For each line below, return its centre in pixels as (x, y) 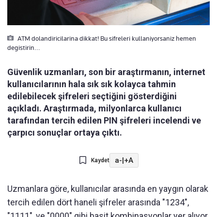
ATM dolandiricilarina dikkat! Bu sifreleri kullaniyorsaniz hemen (106, 39)
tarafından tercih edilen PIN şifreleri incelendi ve (104, 121)
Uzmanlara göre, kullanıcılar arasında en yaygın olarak (108, 189)
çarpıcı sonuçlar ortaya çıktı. (65, 133)
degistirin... (24, 48)
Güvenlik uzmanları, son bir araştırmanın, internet (106, 72)
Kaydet (100, 161)
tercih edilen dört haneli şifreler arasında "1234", (98, 202)
